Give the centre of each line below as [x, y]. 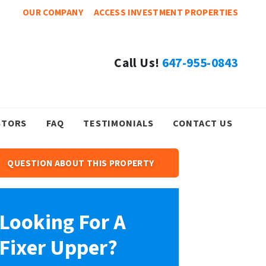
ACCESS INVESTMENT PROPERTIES [166, 12]
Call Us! [137, 63]
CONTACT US [203, 123]
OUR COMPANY [53, 12]
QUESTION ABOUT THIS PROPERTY [81, 163]
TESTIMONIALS [118, 123]
